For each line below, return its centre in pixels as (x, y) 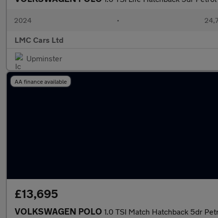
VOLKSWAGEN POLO (59, 211)
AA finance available (41, 81)
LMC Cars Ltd (39, 40)
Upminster (44, 58)
